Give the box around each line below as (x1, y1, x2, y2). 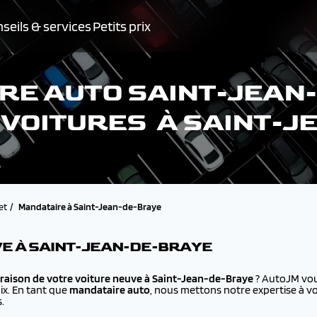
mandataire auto (69, 283, 150, 296)
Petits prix (93, 18, 151, 35)
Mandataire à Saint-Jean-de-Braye (18, 201, 161, 212)
